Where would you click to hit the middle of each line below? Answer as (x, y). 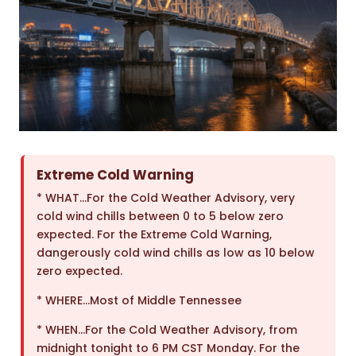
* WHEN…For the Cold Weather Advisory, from (167, 330)
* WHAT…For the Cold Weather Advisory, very (166, 198)
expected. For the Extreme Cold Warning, (155, 235)
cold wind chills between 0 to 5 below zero (161, 217)
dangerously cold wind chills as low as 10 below (176, 253)
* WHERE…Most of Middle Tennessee (139, 301)
